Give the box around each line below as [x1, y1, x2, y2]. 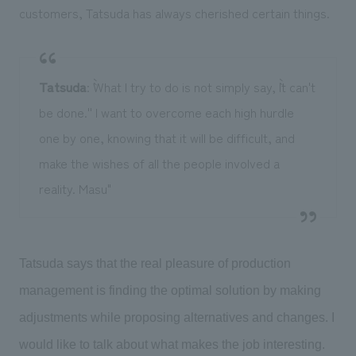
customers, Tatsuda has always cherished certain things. [18, 3, 330, 23]
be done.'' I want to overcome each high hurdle [38, 103, 294, 122]
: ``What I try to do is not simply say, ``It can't [86, 77, 315, 97]
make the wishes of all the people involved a [38, 153, 280, 173]
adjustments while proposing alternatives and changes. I [18, 311, 335, 325]
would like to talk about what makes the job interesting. [18, 338, 325, 352]
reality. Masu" [38, 179, 111, 199]
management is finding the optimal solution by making [18, 284, 321, 298]
